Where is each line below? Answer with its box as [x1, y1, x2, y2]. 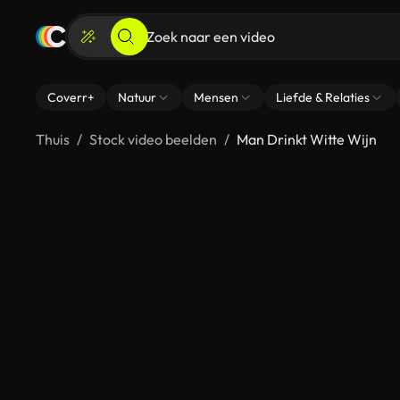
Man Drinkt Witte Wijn [237, 130, 377, 148]
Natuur [118, 89, 156, 105]
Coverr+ [47, 89, 95, 105]
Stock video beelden [89, 130, 217, 148]
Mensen [194, 89, 238, 105]
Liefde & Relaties [276, 89, 370, 105]
